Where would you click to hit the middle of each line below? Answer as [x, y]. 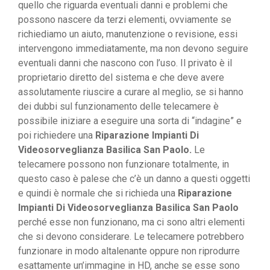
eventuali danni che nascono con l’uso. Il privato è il [125, 63]
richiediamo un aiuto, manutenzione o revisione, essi [128, 34]
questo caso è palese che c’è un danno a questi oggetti [134, 179]
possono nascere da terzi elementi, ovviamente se [125, 20]
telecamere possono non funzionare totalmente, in [124, 165]
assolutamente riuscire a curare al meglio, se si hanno [131, 92]
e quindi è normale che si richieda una [98, 193]
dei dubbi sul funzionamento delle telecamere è [118, 107]
